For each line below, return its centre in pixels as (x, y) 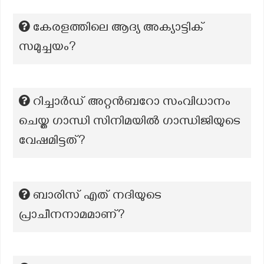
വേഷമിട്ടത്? (52, 142)
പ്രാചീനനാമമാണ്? (72, 216)
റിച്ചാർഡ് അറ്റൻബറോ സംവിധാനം (132, 103)
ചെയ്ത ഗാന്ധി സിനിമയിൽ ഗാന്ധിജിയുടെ (130, 123)
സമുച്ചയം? (47, 48)
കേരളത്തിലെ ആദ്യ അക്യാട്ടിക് (119, 29)
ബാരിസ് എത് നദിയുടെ (97, 197)
